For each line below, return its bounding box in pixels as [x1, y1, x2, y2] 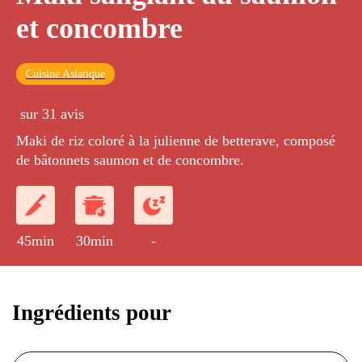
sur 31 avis [20, 106, 84, 123]
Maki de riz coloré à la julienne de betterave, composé [16, 133, 335, 149]
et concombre [16, 12, 183, 45]
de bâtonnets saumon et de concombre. [16, 152, 244, 169]
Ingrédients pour [12, 300, 171, 325]
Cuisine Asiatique [26, 68, 105, 81]
